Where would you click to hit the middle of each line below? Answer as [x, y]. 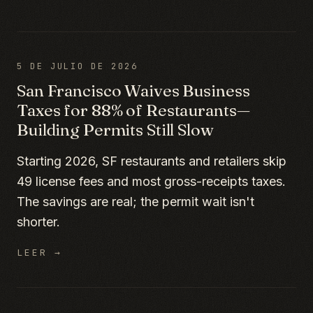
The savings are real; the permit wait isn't [136, 202]
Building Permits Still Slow [115, 130]
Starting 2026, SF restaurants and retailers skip [152, 161]
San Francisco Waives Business [133, 90]
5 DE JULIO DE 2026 [78, 66]
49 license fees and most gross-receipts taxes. [151, 181]
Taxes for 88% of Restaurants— [133, 110]
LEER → [40, 253]
